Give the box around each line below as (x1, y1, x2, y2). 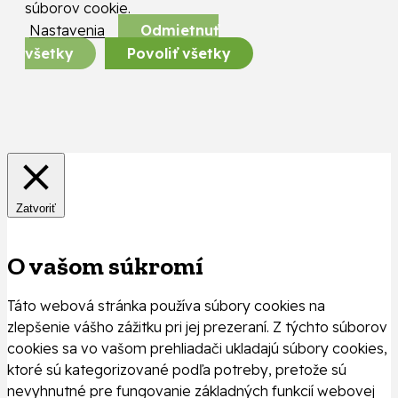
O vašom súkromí (7, 251, 203, 281)
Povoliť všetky (127, 44, 231, 63)
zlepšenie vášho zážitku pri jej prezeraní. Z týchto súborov (7, 318, 387, 337)
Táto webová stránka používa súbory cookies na (7, 297, 325, 315)
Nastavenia (29, 21, 105, 40)
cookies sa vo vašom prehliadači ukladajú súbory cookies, (7, 339, 387, 358)
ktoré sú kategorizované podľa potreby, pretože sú (7, 361, 346, 379)
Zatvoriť (16, 202, 56, 216)
